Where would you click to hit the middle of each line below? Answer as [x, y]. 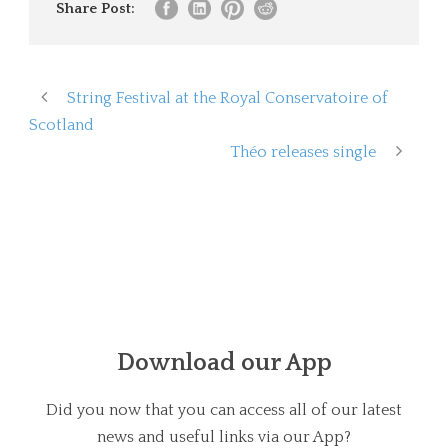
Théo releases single [303, 151]
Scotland [61, 124]
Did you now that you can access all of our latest [224, 409]
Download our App [224, 362]
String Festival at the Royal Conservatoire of [227, 97]
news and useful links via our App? [224, 436]
